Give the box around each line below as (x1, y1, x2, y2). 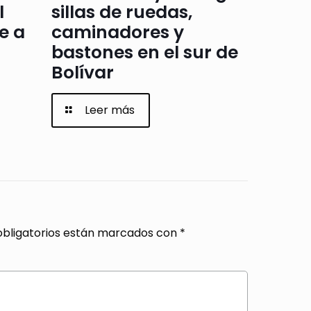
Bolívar (51, 60, 114, 85)
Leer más (85, 102, 135, 119)
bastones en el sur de (51, 40, 238, 65)
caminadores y (51, 20, 184, 45)
